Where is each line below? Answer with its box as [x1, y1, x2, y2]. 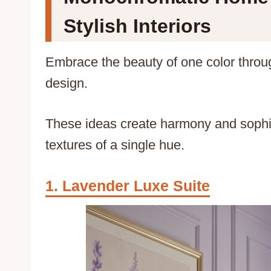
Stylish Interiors [64, 15, 211, 38]
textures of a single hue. [45, 137, 184, 153]
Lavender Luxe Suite [62, 177, 210, 195]
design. [45, 76, 88, 91]
